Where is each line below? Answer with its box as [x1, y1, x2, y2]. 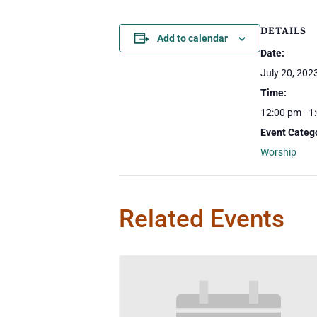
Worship [260, 146, 296, 158]
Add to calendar [156, 33, 228, 44]
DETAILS [260, 25, 306, 38]
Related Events [119, 204, 284, 234]
